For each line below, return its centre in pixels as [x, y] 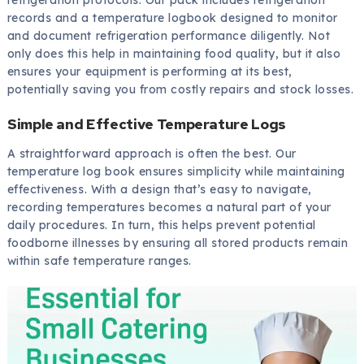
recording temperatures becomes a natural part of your [169, 207]
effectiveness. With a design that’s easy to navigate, [159, 189]
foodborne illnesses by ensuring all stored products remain [178, 243]
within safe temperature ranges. [99, 260]
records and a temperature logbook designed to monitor [172, 17]
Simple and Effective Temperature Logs [146, 123]
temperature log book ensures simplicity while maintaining [176, 171]
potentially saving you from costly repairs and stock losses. [180, 89]
